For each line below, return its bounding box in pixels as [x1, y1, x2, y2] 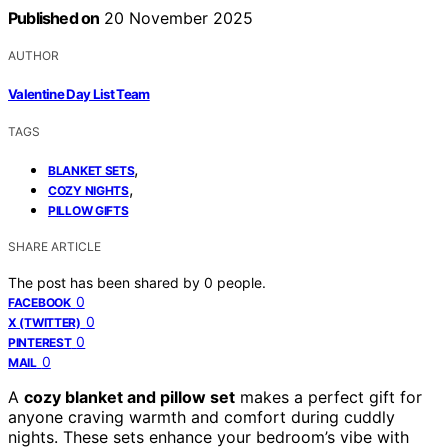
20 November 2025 [99, 8, 254, 29]
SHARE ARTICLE [8, 238, 101, 254]
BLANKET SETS [48, 162, 135, 178]
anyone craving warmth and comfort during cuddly [8, 406, 395, 427]
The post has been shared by [8, 273, 204, 291]
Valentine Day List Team [8, 85, 150, 102]
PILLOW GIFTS [48, 202, 129, 218]
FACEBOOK [8, 294, 71, 310]
